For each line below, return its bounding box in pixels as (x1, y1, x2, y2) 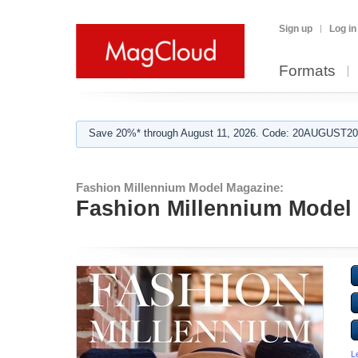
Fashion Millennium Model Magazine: (76, 181, 284, 194)
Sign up (279, 23, 312, 34)
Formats (279, 62, 336, 79)
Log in (329, 23, 356, 34)
